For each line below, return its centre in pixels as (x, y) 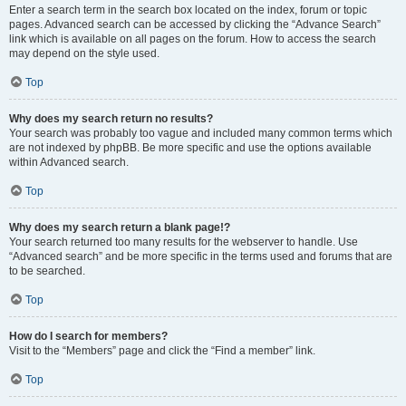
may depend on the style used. (84, 53)
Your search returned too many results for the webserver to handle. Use (184, 242)
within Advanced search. (69, 162)
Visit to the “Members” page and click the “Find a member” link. (162, 351)
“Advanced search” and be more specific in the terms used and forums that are (201, 256)
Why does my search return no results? (111, 119)
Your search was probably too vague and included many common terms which (201, 133)
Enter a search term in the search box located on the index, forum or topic (188, 10)
